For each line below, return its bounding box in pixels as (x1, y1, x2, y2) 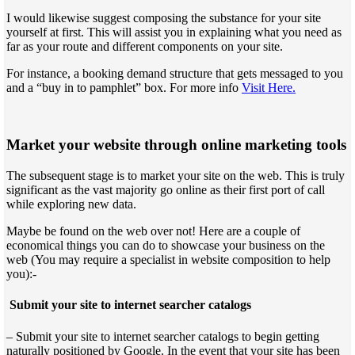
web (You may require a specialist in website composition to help (6, 253, 330, 267)
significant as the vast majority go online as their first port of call (6, 183, 325, 197)
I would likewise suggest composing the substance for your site (6, 10, 321, 25)
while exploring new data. (6, 197, 136, 212)
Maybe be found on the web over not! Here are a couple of (6, 224, 300, 239)
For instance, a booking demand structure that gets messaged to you (6, 66, 343, 80)
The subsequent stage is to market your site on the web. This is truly (6, 169, 345, 183)
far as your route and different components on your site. (6, 39, 283, 53)
